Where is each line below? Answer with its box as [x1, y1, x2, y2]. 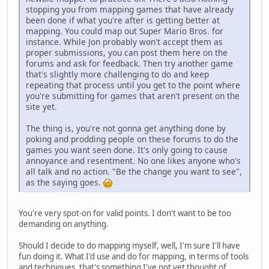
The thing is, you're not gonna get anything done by [26, 122, 226, 134]
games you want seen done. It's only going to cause [26, 144, 228, 156]
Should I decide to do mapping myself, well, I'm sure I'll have [19, 240, 240, 252]
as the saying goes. [26, 177, 103, 189]
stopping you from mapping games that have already [26, 4, 234, 16]
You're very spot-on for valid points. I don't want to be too [19, 208, 231, 219]
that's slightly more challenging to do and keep [26, 68, 209, 80]
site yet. [26, 101, 57, 113]
